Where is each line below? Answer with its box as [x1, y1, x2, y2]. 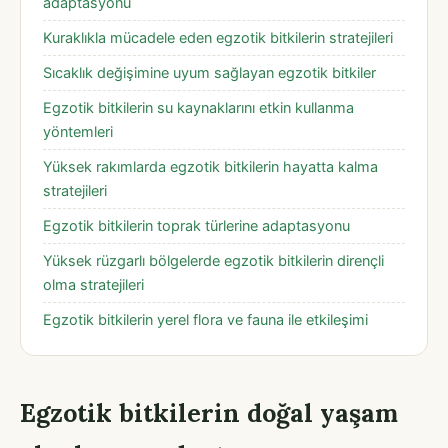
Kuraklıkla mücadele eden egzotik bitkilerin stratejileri [43, 28, 393, 47]
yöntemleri [43, 122, 113, 141]
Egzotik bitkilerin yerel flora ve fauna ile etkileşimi [43, 310, 368, 329]
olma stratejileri [43, 275, 144, 294]
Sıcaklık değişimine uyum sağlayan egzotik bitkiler [43, 63, 376, 82]
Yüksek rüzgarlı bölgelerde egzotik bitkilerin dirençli [43, 251, 384, 270]
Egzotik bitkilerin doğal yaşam [20, 396, 398, 429]
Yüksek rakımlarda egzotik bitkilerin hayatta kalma [43, 157, 378, 176]
